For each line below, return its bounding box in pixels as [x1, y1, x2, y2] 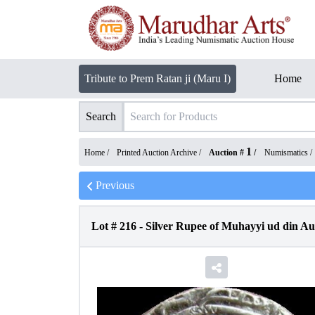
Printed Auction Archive [117, 148, 197, 157]
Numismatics [264, 148, 308, 157]
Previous [96, 179, 134, 191]
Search [86, 110, 116, 122]
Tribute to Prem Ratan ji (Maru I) [84, 72, 231, 84]
